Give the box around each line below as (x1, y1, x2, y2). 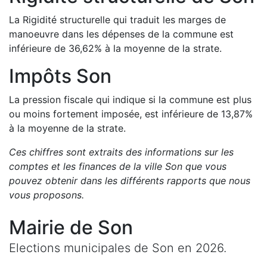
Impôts (9, 64, 76, 88)
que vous (182, 160, 226, 172)
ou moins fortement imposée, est (9, 108, 159, 120)
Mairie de (9, 216, 98, 239)
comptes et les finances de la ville (9, 160, 165, 172)
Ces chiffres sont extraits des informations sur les (9, 146, 234, 158)
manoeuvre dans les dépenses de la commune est (9, 28, 234, 40)
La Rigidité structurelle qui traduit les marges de (9, 14, 226, 26)
